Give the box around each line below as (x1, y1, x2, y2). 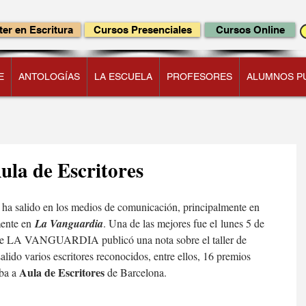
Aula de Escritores (19, 264, 105, 280)
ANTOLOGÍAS (18, 71, 80, 82)
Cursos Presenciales (93, 24, 192, 36)
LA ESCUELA (94, 71, 152, 82)
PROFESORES (167, 71, 232, 82)
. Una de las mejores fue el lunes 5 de (103, 216, 267, 230)
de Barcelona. (105, 265, 167, 279)
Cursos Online (215, 24, 285, 36)
